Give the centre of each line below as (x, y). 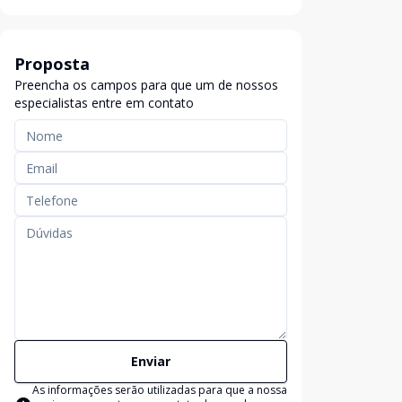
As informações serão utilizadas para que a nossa (160, 390)
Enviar (151, 361)
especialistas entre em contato (104, 103)
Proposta (52, 64)
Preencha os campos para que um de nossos (146, 85)
